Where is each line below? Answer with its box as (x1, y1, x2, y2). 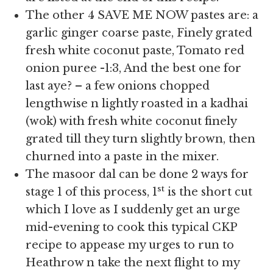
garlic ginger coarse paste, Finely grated (26, 26, 253, 40)
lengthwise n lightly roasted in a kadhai (26, 97, 249, 111)
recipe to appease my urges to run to (26, 238, 235, 252)
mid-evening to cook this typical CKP (26, 221, 238, 235)
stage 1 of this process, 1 (26, 185, 158, 199)
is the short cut (165, 185, 253, 199)
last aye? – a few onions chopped (26, 79, 210, 93)
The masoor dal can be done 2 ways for (26, 168, 249, 182)
